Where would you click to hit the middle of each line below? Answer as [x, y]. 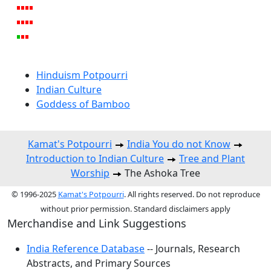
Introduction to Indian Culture [95, 158]
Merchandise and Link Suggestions [97, 223]
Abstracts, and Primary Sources [99, 263]
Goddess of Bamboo [83, 104]
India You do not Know [179, 144]
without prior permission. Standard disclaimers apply [135, 208]
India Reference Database [86, 248]
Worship [90, 173]
